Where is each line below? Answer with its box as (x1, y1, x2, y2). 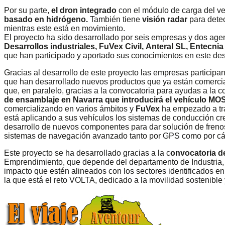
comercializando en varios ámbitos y (4, 104, 134, 113)
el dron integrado (51, 6, 117, 15)
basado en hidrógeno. (4, 15, 88, 24)
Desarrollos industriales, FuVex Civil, (4, 42, 144, 51)
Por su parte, (4, 6, 51, 15)
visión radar (142, 15, 187, 24)
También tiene (88, 15, 142, 24)
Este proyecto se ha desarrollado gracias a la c (4, 148, 170, 157)
